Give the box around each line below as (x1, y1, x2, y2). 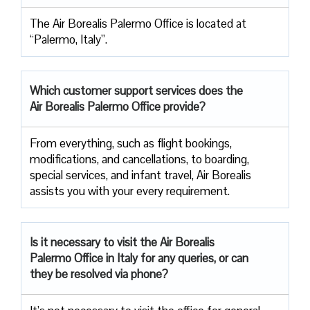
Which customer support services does (30, 82, 223, 98)
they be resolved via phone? (30, 266, 168, 282)
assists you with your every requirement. (30, 183, 230, 199)
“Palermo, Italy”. (30, 31, 107, 47)
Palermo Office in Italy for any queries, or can (30, 250, 248, 266)
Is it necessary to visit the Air (30, 234, 172, 250)
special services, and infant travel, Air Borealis (30, 167, 251, 183)
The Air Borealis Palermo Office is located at (30, 15, 246, 31)
